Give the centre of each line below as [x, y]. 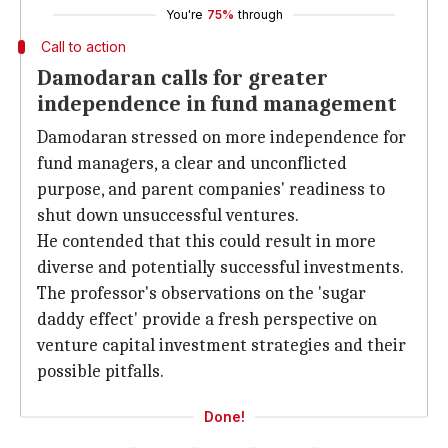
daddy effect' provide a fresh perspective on [207, 319]
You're [184, 14]
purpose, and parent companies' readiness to [211, 189]
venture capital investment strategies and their [221, 345]
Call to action [83, 46]
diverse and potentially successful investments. [220, 267]
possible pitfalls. [100, 371]
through [260, 14]
